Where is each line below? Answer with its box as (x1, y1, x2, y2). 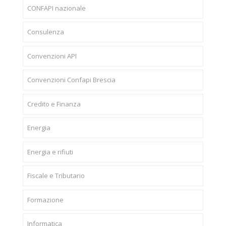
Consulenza (27, 27, 64, 37)
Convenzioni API (27, 51, 77, 61)
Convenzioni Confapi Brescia (27, 75, 116, 85)
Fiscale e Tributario (27, 171, 85, 181)
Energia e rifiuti (27, 147, 73, 156)
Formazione (27, 195, 64, 204)
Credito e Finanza (27, 99, 81, 108)
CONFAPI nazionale (27, 3, 86, 13)
